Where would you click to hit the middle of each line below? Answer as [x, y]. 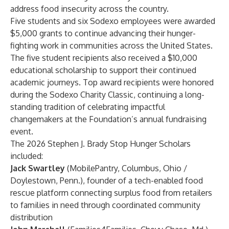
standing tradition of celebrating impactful [88, 107]
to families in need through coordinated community [105, 205]
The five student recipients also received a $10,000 [104, 58]
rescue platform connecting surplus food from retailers [111, 193]
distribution [31, 217]
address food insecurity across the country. [89, 9]
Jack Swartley [38, 168]
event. [22, 131]
